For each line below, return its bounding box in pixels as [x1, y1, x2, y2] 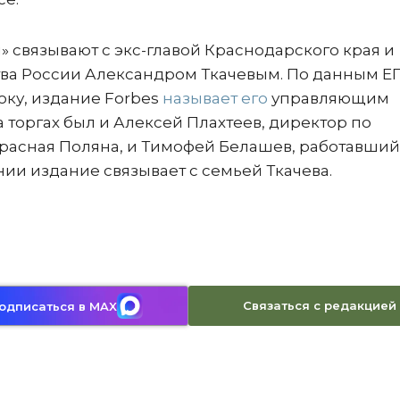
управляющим [268, 89, 389, 107]
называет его [162, 89, 268, 107]
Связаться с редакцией [242, 298, 396, 312]
